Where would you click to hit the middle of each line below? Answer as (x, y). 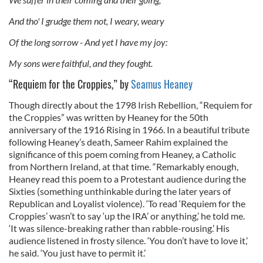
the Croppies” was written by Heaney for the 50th (109, 117)
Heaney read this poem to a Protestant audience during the (127, 179)
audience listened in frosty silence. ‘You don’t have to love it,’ (128, 241)
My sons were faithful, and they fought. (81, 63)
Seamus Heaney (162, 84)
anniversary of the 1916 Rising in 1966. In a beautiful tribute (129, 130)
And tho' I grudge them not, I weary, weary (87, 21)
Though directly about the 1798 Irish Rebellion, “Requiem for (131, 105)
